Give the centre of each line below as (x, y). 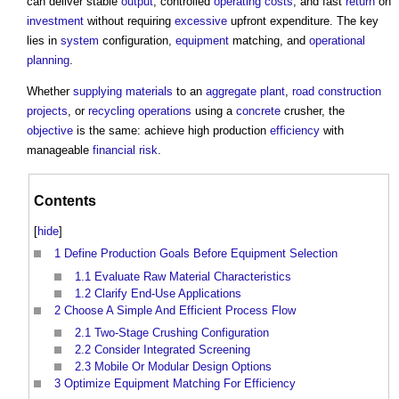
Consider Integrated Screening (172, 350)
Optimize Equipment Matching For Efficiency (180, 384)
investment (55, 21)
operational (337, 41)
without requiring (129, 21)
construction (350, 92)
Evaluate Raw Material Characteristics (193, 276)
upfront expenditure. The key (303, 21)
